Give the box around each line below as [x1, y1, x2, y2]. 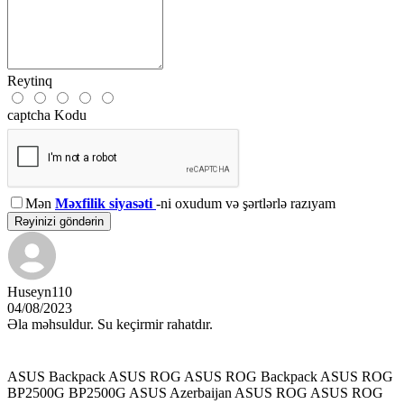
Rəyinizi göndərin [14, 214, 104, 228]
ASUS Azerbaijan [129, 384, 232, 400]
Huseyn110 [7, 283, 72, 299]
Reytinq [7, 72, 52, 88]
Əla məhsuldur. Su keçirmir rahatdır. [7, 316, 213, 332]
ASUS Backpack [7, 368, 106, 384]
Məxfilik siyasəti [55, 195, 156, 211]
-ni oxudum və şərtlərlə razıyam [156, 195, 335, 211]
